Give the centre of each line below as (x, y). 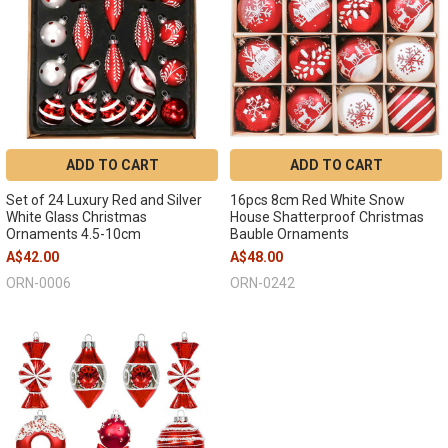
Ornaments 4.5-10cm (73, 233)
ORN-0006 (38, 282)
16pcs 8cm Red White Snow (317, 199)
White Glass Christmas (76, 216)
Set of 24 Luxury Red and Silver (103, 199)
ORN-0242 (262, 282)
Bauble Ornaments (289, 233)
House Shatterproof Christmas (326, 216)
